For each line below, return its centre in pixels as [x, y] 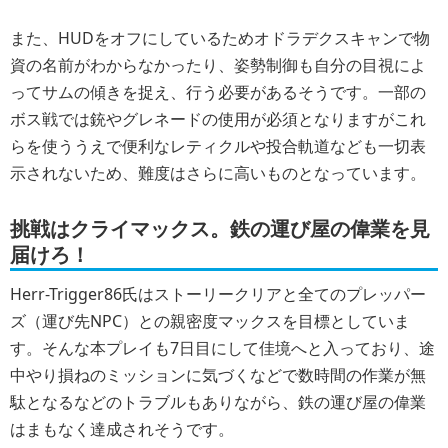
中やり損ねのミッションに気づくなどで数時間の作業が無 [218, 374]
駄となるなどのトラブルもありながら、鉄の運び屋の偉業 [218, 401]
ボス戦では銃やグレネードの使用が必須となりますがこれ [218, 119]
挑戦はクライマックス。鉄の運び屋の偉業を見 [220, 228]
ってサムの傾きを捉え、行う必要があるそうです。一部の [218, 92]
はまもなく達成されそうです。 [122, 428]
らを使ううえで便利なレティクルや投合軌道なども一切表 [218, 146]
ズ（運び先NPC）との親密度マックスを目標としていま [210, 320]
